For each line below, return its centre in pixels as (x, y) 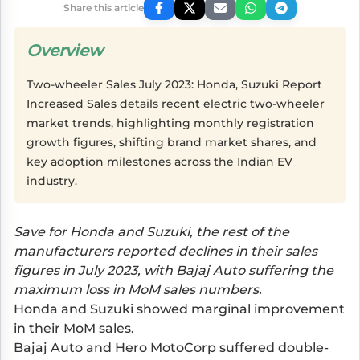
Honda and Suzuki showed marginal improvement (179, 309)
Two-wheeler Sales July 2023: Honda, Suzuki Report (174, 84)
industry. (52, 180)
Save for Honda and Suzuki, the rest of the (151, 231)
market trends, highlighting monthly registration (170, 123)
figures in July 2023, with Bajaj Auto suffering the (174, 270)
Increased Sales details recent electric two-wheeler (176, 103)
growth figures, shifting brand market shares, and (172, 142)
